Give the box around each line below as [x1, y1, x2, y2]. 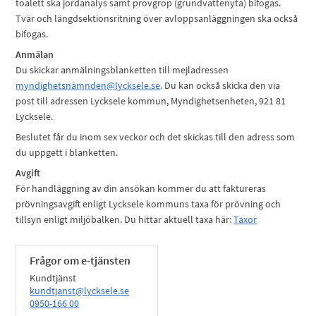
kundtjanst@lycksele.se [30, 284, 130, 297]
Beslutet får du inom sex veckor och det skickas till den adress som [16, 130, 296, 143]
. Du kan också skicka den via [160, 79, 281, 92]
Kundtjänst [30, 272, 77, 284]
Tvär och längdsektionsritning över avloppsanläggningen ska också [16, 12, 298, 25]
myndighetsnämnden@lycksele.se [16, 79, 161, 92]
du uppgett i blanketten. [16, 146, 119, 159]
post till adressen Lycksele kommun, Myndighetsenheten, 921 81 [16, 95, 286, 107]
